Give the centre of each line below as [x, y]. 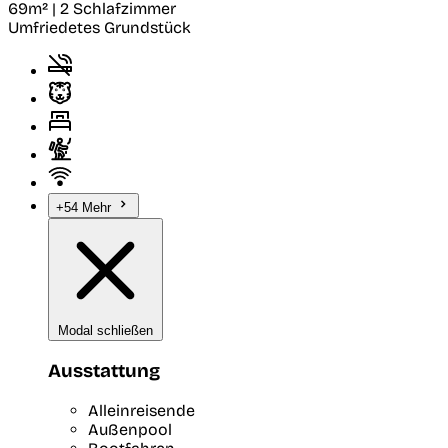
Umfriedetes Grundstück [99, 28]
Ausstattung [104, 371]
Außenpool [130, 429]
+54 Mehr [85, 208]
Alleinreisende [141, 410]
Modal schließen [105, 331]
